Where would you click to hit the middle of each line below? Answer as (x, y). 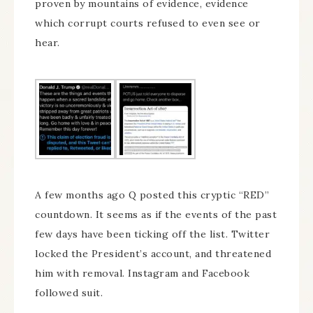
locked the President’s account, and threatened (153, 254)
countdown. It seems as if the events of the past (156, 215)
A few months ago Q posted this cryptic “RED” (152, 195)
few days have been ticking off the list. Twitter (152, 234)
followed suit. (69, 293)
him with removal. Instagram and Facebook (142, 274)
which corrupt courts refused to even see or (148, 23)
